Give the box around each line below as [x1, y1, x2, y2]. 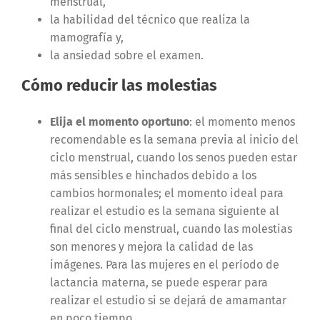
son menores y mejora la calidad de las [49, 240, 253, 254]
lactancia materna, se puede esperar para [49, 276, 268, 290]
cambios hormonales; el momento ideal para [49, 186, 284, 201]
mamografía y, [49, 31, 124, 45]
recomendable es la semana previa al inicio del [49, 133, 299, 147]
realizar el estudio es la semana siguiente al [49, 204, 279, 219]
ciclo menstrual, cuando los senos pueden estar [49, 151, 297, 165]
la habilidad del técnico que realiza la [49, 13, 250, 27]
